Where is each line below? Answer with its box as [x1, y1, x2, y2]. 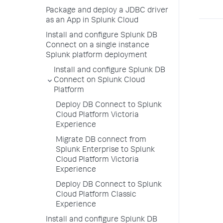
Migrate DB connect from [56, 136, 146, 144]
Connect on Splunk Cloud [54, 77, 145, 85]
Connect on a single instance [46, 42, 149, 50]
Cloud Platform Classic [56, 191, 136, 199]
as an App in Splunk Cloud [46, 17, 138, 25]
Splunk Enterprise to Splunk [56, 146, 155, 154]
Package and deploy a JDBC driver [46, 7, 168, 15]
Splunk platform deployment [46, 52, 147, 60]
